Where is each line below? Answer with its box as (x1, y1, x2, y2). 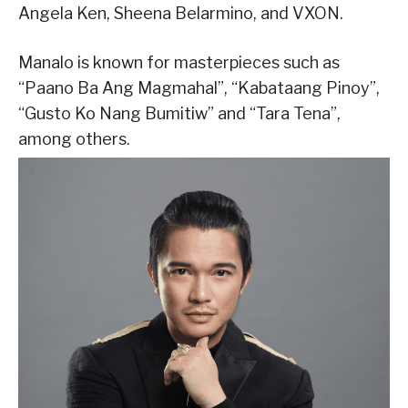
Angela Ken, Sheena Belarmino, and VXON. (18, 3, 343, 23)
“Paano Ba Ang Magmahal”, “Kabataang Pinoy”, (18, 77, 380, 97)
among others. (18, 128, 130, 148)
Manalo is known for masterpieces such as (18, 52, 340, 72)
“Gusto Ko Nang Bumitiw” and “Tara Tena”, (18, 103, 341, 123)
